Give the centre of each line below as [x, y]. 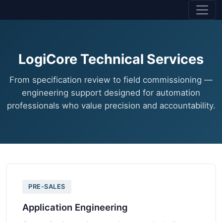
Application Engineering [75, 207]
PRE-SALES [47, 187]
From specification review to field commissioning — [111, 80]
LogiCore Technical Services [111, 59]
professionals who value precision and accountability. [111, 106]
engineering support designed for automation [111, 93]
